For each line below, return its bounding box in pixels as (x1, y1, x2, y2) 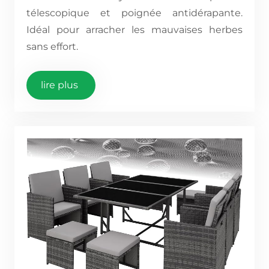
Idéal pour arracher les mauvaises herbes (26, 24, 243, 35)
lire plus (41, 79, 78, 91)
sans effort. (26, 41, 78, 52)
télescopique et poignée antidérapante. (26, 7, 243, 19)
